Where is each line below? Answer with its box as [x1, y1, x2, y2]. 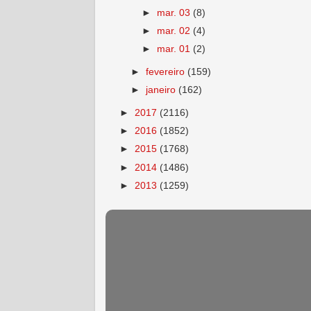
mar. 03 [157, 8, 194, 18]
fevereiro [146, 67, 188, 78]
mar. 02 [157, 26, 194, 37]
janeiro [146, 85, 179, 96]
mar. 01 [157, 44, 194, 55]
